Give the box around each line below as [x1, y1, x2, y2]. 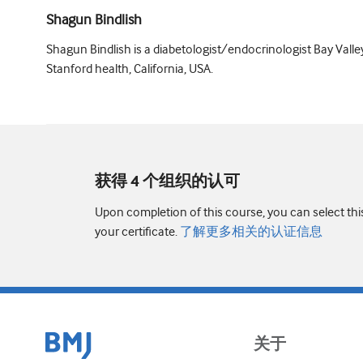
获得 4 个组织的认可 [95, 173, 240, 192]
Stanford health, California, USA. [46, 62, 213, 77]
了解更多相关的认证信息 [177, 224, 322, 240]
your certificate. [95, 224, 177, 240]
